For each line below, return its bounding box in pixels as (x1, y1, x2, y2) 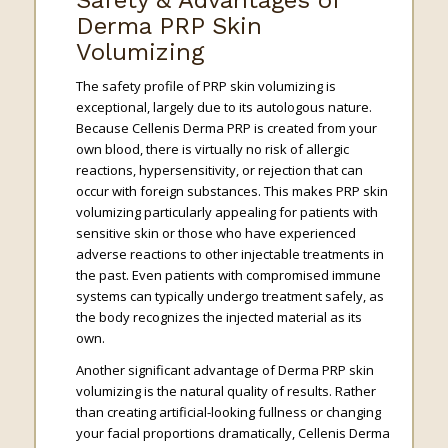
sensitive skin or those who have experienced (75, 224, 356, 243)
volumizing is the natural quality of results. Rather (75, 382, 376, 401)
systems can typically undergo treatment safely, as (75, 287, 384, 306)
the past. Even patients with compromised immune (75, 266, 381, 285)
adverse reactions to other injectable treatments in (75, 245, 384, 264)
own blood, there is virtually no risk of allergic (75, 140, 349, 159)
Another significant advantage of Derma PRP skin (75, 361, 374, 380)
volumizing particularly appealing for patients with (75, 203, 378, 222)
